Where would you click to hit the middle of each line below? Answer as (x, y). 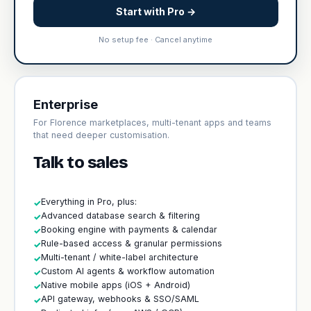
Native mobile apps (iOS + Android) (115, 285)
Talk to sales (80, 162)
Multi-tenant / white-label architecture (119, 257)
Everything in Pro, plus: (89, 201)
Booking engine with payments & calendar (129, 229)
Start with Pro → (155, 11)
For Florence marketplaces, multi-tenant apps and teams (152, 122)
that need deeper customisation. (101, 135)
